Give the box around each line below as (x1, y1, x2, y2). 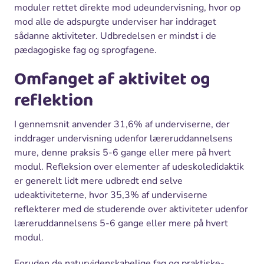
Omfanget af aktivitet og (14, 65, 210, 94)
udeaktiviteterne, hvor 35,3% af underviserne (14, 188, 207, 202)
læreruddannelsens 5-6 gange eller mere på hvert (14, 216, 228, 230)
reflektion (14, 86, 93, 115)
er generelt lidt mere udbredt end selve (14, 174, 183, 187)
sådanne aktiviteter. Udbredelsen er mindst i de (14, 29, 216, 42)
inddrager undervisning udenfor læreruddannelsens (14, 131, 233, 145)
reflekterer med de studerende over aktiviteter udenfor (14, 202, 248, 216)
